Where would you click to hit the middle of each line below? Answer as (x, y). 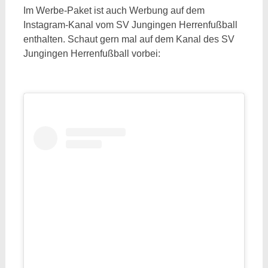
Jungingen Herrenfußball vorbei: (92, 53)
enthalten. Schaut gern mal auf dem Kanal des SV (129, 39)
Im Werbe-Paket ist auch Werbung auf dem (114, 10)
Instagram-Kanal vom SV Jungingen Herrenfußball (130, 25)
